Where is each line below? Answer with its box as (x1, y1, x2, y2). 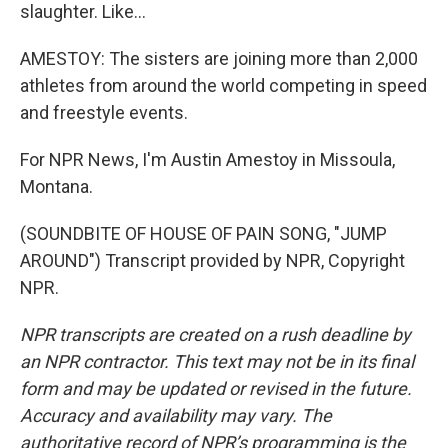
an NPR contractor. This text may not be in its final (20, 351, 414, 372)
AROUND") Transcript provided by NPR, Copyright (20, 250, 405, 271)
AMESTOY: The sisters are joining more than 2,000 (20, 48, 418, 69)
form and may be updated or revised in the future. (20, 378, 412, 399)
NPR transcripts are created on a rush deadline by (20, 324, 411, 345)
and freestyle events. (20, 102, 188, 123)
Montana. (20, 176, 93, 197)
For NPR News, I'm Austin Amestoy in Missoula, (20, 149, 395, 170)
